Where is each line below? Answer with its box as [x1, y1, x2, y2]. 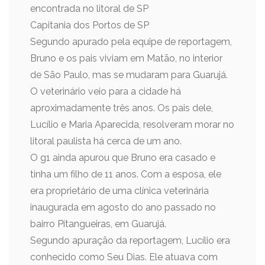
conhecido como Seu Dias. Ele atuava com [30, 251, 218, 263]
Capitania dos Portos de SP [30, 20, 149, 31]
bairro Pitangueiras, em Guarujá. [30, 218, 166, 230]
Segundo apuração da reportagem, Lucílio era [30, 235, 230, 246]
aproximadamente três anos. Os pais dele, [30, 102, 213, 114]
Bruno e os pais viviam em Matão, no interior [30, 53, 222, 64]
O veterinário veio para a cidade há [30, 86, 181, 97]
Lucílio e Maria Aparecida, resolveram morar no [30, 119, 234, 130]
